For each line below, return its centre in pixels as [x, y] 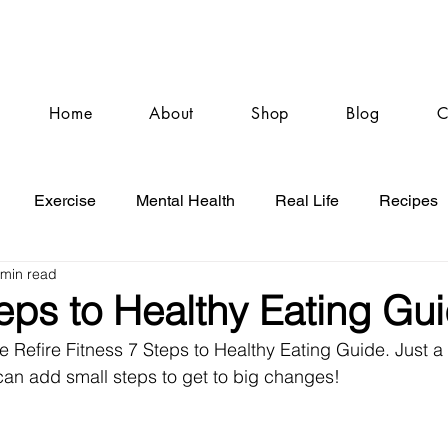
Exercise [65, 200]
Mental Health [185, 200]
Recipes [408, 200]
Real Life [307, 200]
